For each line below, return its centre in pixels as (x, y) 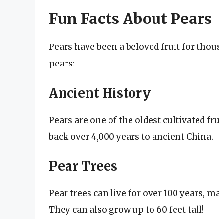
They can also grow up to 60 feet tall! (126, 210)
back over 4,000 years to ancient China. (131, 137)
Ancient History (100, 93)
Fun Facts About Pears (130, 19)
